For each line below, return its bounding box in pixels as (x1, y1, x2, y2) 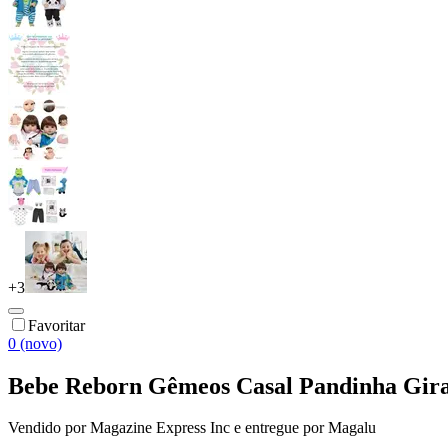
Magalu (328, 419, 376, 437)
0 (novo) (8, 334, 62, 352)
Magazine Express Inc (90, 419, 230, 437)
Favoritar (28, 316, 85, 334)
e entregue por (230, 419, 324, 437)
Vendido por (8, 419, 90, 437)
